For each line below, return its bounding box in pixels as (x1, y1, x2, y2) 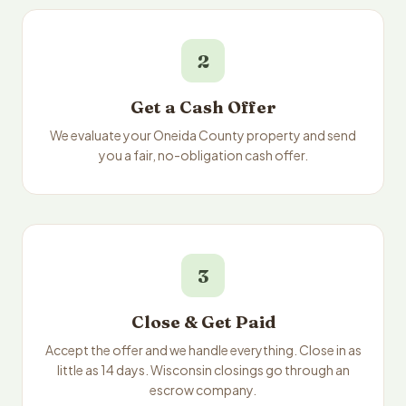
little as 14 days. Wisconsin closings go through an (56, 362, 350, 378)
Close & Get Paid (130, 312, 275, 333)
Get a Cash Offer (130, 97, 276, 118)
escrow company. (150, 382, 256, 398)
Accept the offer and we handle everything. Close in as (44, 342, 362, 358)
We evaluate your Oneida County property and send (50, 127, 356, 143)
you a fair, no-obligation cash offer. (98, 147, 308, 163)
